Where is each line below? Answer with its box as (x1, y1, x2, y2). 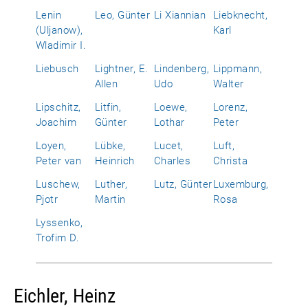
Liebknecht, (213, 9, 268, 21)
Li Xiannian (154, 9, 206, 21)
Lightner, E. (95, 63, 148, 75)
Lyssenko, (36, 217, 83, 229)
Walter (213, 78, 244, 90)
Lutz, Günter (154, 178, 212, 190)
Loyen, (36, 140, 67, 152)
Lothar (154, 116, 185, 129)
